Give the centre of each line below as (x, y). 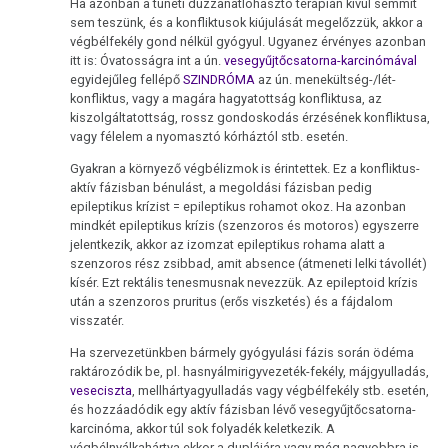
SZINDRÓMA (219, 79)
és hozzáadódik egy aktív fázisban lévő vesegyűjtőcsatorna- (243, 409)
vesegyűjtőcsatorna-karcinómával (321, 60)
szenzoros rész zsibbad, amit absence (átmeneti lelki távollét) (249, 263)
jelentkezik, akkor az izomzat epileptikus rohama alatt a (228, 244)
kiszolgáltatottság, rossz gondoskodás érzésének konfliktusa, (250, 117)
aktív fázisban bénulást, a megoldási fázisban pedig (221, 187)
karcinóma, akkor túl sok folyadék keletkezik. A (203, 428)
